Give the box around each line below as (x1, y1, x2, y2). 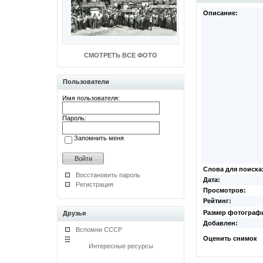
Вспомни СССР (76, 226, 122, 233)
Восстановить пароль (76, 171, 140, 178)
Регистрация (76, 181, 113, 188)
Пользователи (63, 78, 109, 85)
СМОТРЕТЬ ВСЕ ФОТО (84, 52, 157, 59)
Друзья (63, 210, 86, 217)
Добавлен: (203, 220, 238, 227)
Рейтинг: (203, 197, 231, 204)
